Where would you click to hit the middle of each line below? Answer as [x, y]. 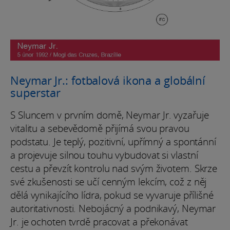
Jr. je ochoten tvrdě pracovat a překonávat [99, 222]
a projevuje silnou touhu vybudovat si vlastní [104, 155]
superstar [36, 93]
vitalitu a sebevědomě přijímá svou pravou [100, 129]
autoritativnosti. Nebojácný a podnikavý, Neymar [113, 209]
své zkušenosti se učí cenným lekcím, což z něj [109, 182]
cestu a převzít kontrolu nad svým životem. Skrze [114, 169]
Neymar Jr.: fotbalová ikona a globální [108, 80]
